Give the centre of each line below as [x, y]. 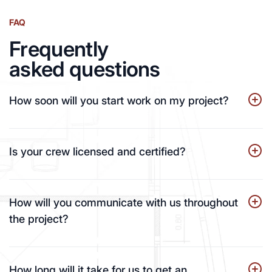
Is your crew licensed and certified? [97, 151]
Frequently [59, 49]
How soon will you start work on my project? [119, 100]
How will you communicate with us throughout [124, 202]
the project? [39, 219]
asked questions [85, 69]
